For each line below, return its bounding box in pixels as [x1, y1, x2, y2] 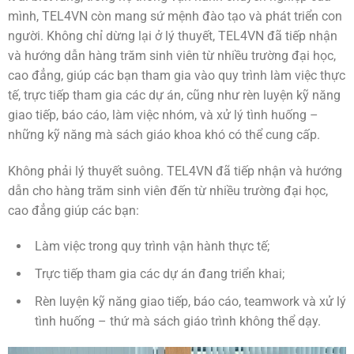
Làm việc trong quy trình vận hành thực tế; [35, 239, 269, 254]
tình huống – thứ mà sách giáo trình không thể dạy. [35, 313, 321, 329]
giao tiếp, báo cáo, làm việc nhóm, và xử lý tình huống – [8, 107, 318, 122]
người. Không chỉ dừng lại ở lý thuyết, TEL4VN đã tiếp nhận [8, 28, 337, 43]
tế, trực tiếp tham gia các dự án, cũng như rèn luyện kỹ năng [8, 87, 341, 103]
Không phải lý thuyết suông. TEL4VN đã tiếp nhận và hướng [8, 163, 342, 179]
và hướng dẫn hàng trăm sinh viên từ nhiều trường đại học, [8, 47, 336, 63]
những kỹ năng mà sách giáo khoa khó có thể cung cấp [8, 126, 317, 142]
